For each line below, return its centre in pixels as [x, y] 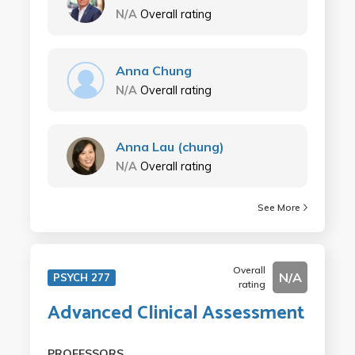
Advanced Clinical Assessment [176, 313]
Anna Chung [153, 71]
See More [279, 207]
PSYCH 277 [81, 277]
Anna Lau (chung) [170, 147]
